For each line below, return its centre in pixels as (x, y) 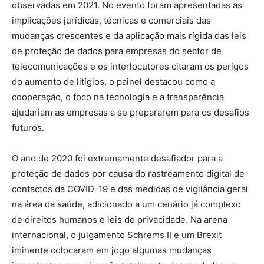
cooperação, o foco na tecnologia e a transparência (118, 97)
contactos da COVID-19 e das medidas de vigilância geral (130, 189)
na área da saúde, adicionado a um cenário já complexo (126, 204)
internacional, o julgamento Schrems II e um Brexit (117, 235)
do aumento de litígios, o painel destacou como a (113, 82)
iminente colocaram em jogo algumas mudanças (112, 250)
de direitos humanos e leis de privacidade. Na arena (120, 220)
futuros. (28, 128)
